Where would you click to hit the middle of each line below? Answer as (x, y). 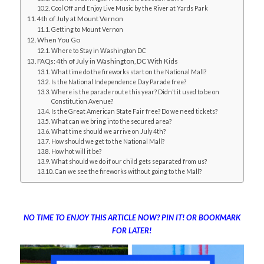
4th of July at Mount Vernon (80, 18)
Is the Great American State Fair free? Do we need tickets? (135, 111)
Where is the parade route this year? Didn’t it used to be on (136, 92)
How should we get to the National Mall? (108, 141)
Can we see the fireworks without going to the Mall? (128, 171)
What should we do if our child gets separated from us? (129, 161)
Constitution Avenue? (82, 101)
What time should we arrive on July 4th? (109, 131)
